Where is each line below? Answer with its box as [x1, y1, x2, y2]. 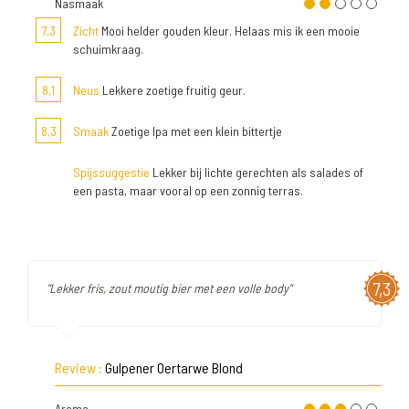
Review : [55, 359, 105, 376]
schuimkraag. [73, 41, 143, 57]
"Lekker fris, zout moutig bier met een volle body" [47, 280, 291, 296]
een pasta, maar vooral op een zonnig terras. [73, 183, 303, 198]
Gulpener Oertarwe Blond [105, 359, 243, 376]
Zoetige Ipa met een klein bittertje [109, 123, 282, 139]
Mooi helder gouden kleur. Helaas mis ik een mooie [99, 23, 360, 38]
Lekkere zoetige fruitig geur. [100, 82, 246, 98]
